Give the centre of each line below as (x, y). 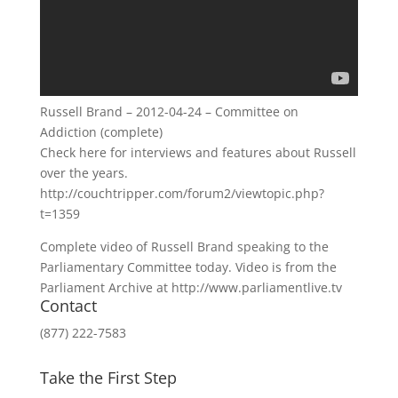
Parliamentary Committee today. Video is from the (188, 267)
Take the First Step (108, 378)
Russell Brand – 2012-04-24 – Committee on (169, 111)
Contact (68, 306)
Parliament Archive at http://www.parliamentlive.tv (191, 287)
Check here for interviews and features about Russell (198, 152)
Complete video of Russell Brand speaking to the (184, 247)
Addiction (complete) (101, 132)
